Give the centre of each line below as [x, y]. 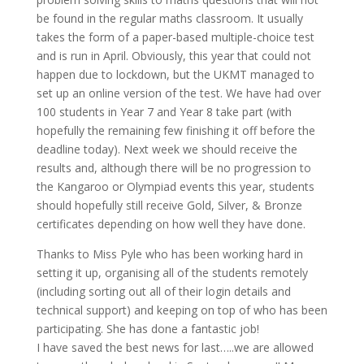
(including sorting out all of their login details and [163, 292]
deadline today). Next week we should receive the [167, 149]
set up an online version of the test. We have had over [178, 93]
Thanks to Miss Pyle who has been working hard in [169, 254]
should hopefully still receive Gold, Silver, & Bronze [169, 206]
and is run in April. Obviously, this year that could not [173, 56]
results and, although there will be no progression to [173, 168]
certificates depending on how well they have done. [171, 224]
